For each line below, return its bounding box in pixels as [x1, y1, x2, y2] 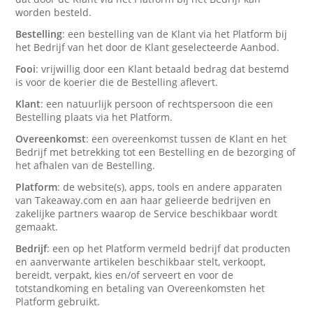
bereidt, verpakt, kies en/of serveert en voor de [15, 268, 234, 282]
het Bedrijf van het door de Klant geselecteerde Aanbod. [15, 41, 280, 54]
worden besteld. [15, 6, 92, 19]
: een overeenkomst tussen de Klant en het [86, 132, 287, 145]
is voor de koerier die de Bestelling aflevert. [15, 75, 219, 89]
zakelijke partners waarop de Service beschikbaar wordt [15, 207, 278, 220]
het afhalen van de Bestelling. [15, 159, 156, 172]
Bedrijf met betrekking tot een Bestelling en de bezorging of [15, 145, 296, 159]
